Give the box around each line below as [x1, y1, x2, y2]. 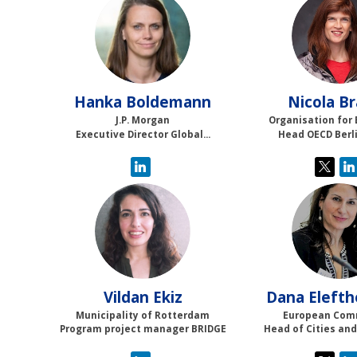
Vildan [103, 286, 149, 307]
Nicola [288, 92, 335, 112]
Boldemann [126, 92, 212, 112]
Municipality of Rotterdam [76, 308, 210, 321]
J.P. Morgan [116, 114, 171, 127]
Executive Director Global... [75, 127, 210, 140]
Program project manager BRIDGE [59, 323, 226, 335]
